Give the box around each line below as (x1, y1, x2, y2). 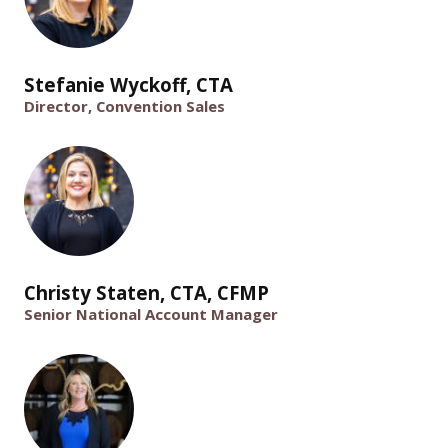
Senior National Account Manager (24, 303, 278, 324)
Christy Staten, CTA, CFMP (24, 279, 269, 305)
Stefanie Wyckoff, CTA (24, 72, 233, 98)
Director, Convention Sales (24, 96, 225, 117)
